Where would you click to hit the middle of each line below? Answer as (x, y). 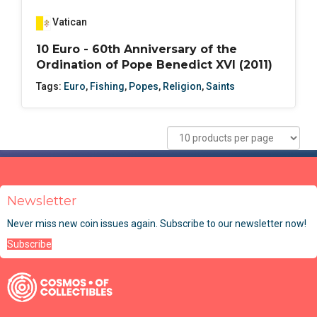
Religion (182, 86)
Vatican (70, 22)
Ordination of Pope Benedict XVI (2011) (154, 64)
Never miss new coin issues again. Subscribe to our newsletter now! (157, 224)
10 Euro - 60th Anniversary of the (137, 49)
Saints (220, 86)
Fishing (107, 86)
